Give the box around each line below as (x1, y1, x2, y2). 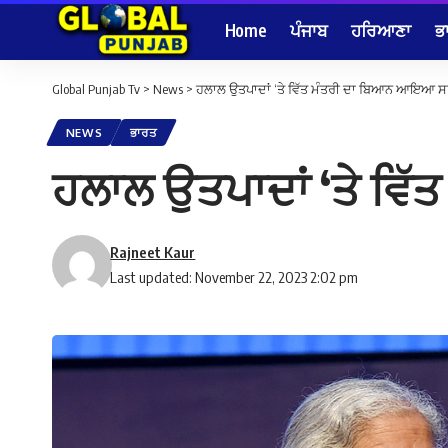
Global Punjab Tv (52, 81, 140, 97)
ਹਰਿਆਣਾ (351, 18, 411, 41)
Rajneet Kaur (110, 243, 196, 262)
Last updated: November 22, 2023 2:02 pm (110, 268, 359, 287)
